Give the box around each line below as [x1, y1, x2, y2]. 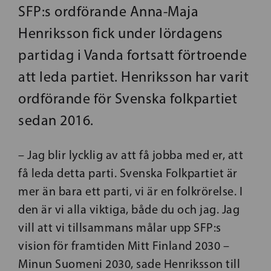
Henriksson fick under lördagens [18, 24, 223, 42]
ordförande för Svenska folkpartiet [18, 89, 237, 107]
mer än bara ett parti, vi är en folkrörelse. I [18, 183, 243, 198]
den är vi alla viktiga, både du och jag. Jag [18, 201, 240, 217]
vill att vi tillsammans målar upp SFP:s [18, 220, 221, 235]
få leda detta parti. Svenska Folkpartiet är [18, 165, 238, 180]
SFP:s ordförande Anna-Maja [18, 2, 198, 20]
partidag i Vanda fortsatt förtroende [18, 45, 247, 64]
